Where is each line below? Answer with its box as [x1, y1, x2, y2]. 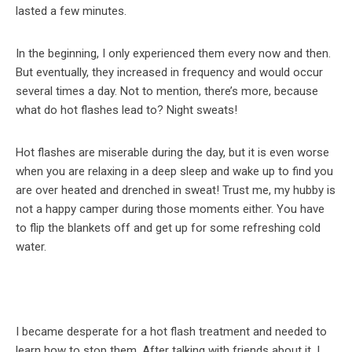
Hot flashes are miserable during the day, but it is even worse [16, 145, 329, 159]
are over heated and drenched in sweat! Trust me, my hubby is [16, 182, 335, 197]
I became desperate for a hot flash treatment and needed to [16, 324, 327, 339]
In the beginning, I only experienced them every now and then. [16, 46, 331, 60]
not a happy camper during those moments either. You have [16, 201, 324, 216]
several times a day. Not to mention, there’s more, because [16, 83, 318, 98]
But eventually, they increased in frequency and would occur [16, 64, 323, 79]
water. [16, 239, 46, 254]
